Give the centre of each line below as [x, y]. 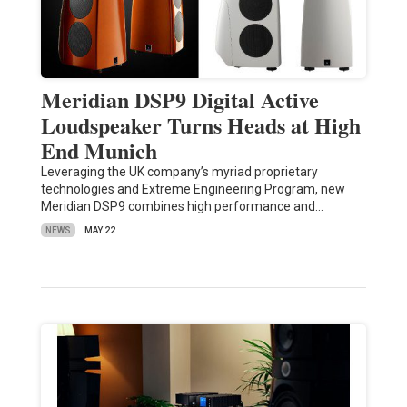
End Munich [99, 151]
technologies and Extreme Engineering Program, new [193, 189]
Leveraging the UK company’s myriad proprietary [179, 172]
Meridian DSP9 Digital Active [179, 100]
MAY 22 [99, 231]
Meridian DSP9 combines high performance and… [182, 207]
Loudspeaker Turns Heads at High [200, 125]
